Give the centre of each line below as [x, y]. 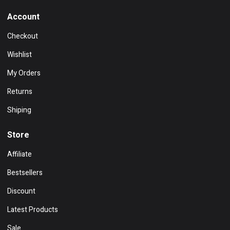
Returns [20, 91]
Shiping [19, 110]
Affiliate [20, 154]
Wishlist [20, 54]
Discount [21, 191]
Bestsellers [25, 172]
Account [23, 17]
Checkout [23, 36]
